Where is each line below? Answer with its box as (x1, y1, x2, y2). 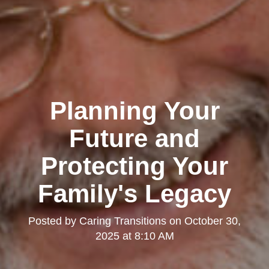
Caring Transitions (79, 215, 166, 228)
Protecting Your (41, 152, 228, 181)
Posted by (28, 215, 79, 228)
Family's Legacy (38, 180, 231, 208)
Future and (69, 124, 200, 153)
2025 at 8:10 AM (95, 230, 174, 243)
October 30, (184, 215, 241, 228)
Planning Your (49, 97, 220, 125)
